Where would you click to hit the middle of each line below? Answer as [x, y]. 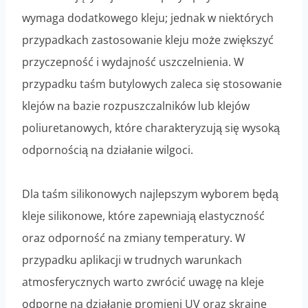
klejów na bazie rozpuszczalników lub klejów [136, 106]
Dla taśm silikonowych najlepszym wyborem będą [150, 194]
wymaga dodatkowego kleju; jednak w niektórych [148, 18]
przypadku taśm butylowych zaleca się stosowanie [152, 84]
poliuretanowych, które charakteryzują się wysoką [151, 128]
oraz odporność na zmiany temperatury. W [134, 238]
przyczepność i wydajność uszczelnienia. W [133, 62]
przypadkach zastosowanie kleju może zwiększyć [148, 40]
